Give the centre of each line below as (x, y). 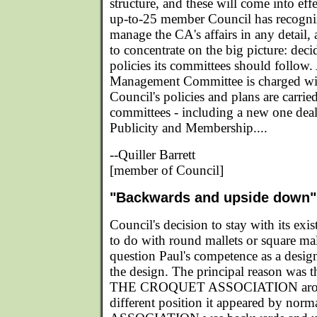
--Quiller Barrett (152, 155)
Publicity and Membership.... (189, 128)
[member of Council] (167, 170)
